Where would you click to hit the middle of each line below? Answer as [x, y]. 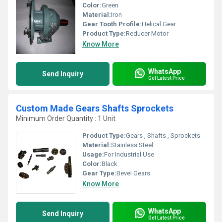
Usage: [93, 154]
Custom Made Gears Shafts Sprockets [95, 108]
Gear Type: [99, 173]
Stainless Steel [132, 145]
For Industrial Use [129, 154]
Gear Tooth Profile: [112, 24]
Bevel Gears [133, 173]
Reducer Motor [147, 33]
